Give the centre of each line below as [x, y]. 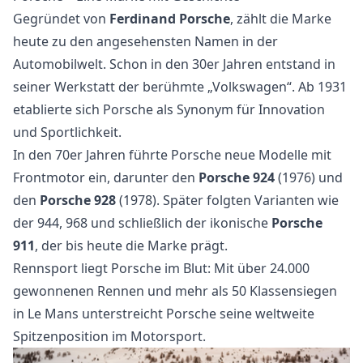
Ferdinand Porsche [170, 18]
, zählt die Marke [281, 18]
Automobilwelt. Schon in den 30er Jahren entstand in [174, 64]
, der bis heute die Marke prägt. [131, 245]
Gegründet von [61, 18]
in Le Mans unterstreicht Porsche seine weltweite [164, 313]
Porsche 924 [237, 177]
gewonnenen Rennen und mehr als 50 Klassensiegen [175, 290]
